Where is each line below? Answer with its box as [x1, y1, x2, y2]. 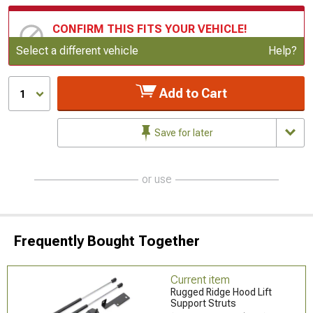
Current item [170, 272, 231, 286]
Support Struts [170, 297, 237, 309]
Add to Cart [156, 85, 227, 101]
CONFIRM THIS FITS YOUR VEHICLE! [52, 22, 247, 36]
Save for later [152, 126, 213, 138]
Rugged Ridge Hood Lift [170, 286, 272, 298]
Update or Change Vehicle [52, 42, 180, 54]
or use [141, 172, 172, 186]
